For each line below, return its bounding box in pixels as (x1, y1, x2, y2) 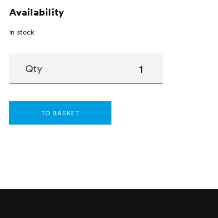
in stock (9, 28, 35, 37)
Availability (9, 6, 65, 19)
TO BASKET (41, 109, 80, 117)
